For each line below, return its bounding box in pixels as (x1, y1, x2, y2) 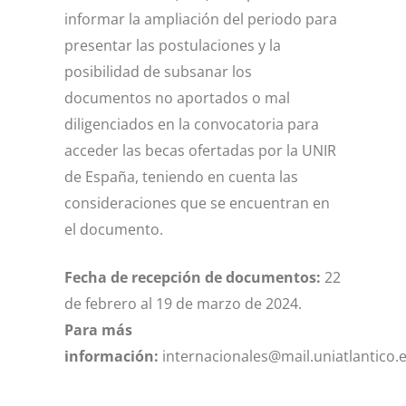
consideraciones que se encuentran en (64, 192, 330, 213)
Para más (64, 319, 132, 340)
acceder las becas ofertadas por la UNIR (64, 140, 336, 160)
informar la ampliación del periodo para (64, 8, 337, 29)
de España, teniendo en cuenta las (64, 166, 298, 187)
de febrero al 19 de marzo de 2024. (64, 293, 302, 314)
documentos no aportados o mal (64, 87, 290, 108)
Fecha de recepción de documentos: (64, 266, 321, 287)
